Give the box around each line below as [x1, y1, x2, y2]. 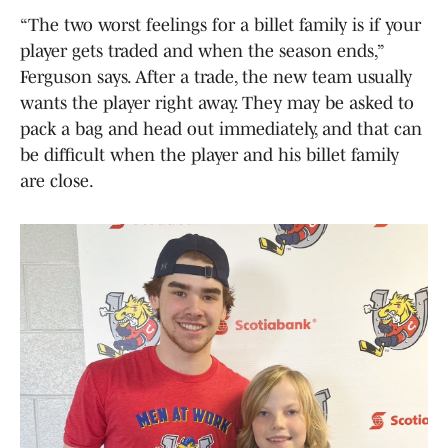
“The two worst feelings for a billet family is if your [20, 14, 421, 35]
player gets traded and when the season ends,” [20, 40, 383, 61]
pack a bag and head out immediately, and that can [20, 118, 422, 139]
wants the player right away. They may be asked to [20, 92, 414, 113]
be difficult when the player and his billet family [20, 144, 399, 165]
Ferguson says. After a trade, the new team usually [20, 66, 412, 87]
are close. [20, 170, 94, 191]
